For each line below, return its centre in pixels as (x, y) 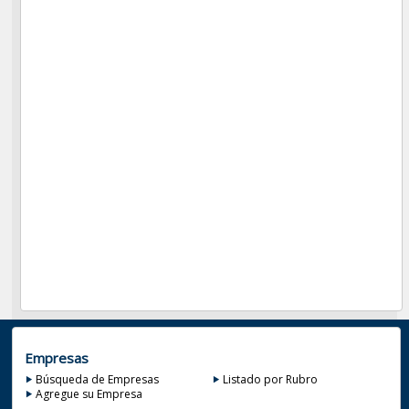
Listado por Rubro (271, 379)
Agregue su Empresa (89, 393)
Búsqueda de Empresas (97, 379)
